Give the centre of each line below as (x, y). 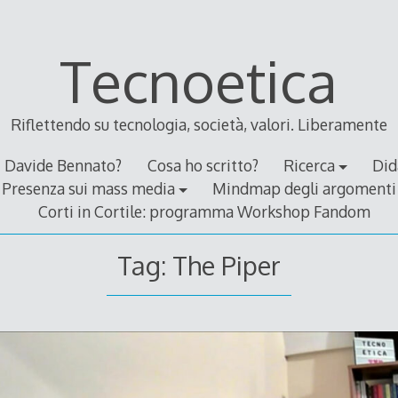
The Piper (226, 265)
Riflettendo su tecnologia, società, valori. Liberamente (199, 125)
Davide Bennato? (64, 166)
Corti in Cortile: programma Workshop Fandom (205, 212)
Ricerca (309, 166)
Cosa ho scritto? (203, 166)
